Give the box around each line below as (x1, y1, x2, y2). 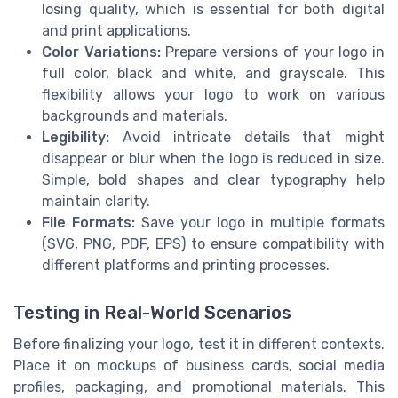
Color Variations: (42, 43, 161, 60)
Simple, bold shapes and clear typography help (42, 171, 385, 188)
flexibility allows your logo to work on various (42, 85, 385, 103)
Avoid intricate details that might (109, 128, 385, 146)
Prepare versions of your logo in (160, 43, 386, 60)
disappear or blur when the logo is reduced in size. (42, 149, 385, 167)
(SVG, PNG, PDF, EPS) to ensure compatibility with (42, 235, 385, 252)
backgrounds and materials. (42, 107, 227, 124)
